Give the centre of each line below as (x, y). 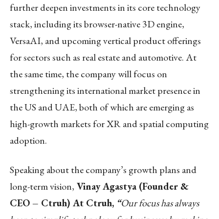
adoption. (28, 140)
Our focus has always (160, 203)
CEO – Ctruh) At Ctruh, (62, 203)
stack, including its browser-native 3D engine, (97, 24)
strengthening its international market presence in (105, 90)
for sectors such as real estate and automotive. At (103, 57)
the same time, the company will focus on (88, 74)
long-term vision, (42, 186)
